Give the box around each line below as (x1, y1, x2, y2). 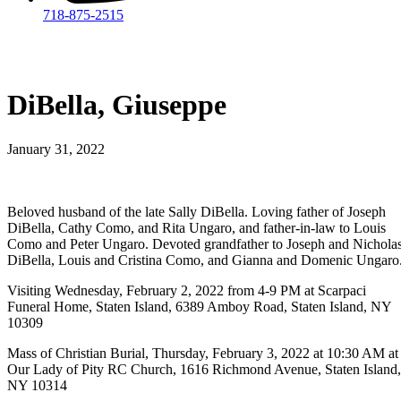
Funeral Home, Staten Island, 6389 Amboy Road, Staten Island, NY (7, 298, 391, 314)
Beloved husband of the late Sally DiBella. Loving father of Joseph (7, 203, 386, 219)
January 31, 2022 (7, 141, 105, 157)
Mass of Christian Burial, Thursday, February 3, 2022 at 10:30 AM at (7, 345, 398, 361)
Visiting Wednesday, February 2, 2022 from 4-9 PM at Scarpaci (7, 282, 366, 298)
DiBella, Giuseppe (7, 89, 226, 122)
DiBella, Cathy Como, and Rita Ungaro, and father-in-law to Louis (7, 219, 386, 235)
